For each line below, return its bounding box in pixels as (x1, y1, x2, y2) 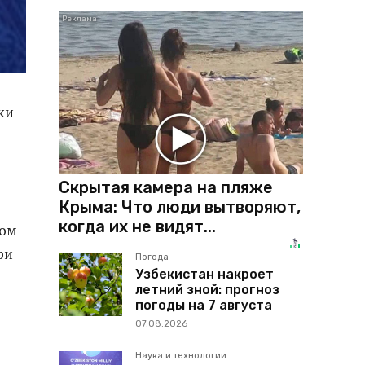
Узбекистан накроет (135, 266, 274, 282)
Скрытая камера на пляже (59, 177, 273, 197)
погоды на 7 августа (135, 297, 272, 313)
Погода (135, 251, 169, 262)
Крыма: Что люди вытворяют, (59, 196, 301, 217)
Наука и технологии (135, 350, 226, 361)
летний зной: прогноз (135, 281, 279, 297)
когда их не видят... (59, 216, 216, 236)
